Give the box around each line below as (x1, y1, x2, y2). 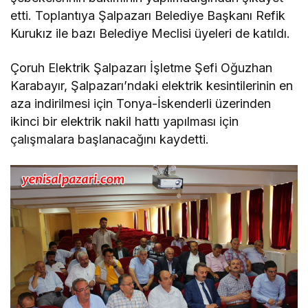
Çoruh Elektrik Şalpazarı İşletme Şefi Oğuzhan (10, 60, 273, 76)
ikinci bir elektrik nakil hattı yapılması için (10, 114, 239, 129)
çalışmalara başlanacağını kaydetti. (10, 132, 210, 147)
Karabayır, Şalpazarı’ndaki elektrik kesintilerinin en (10, 78, 294, 93)
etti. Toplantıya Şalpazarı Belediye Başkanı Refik (10, 8, 286, 23)
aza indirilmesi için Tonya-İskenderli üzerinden (10, 96, 272, 111)
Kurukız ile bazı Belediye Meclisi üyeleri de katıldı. (10, 26, 291, 41)
